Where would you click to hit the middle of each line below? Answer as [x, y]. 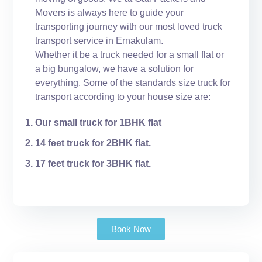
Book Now [131, 229]
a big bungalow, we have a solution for [115, 68]
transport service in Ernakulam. [99, 40]
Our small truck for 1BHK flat [99, 122]
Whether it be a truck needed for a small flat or [130, 54]
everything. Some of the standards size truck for [133, 82]
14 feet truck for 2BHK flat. [93, 143]
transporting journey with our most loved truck [129, 26]
